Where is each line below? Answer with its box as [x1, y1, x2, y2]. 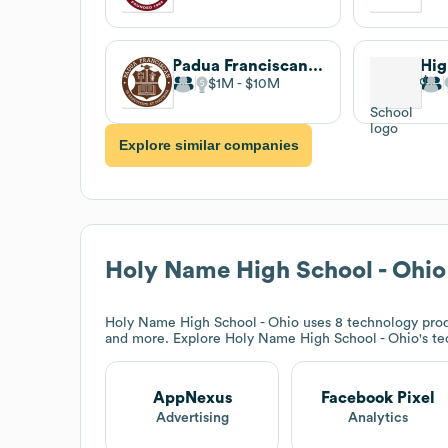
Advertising [155, 411, 229, 426]
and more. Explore [105, 331, 225, 346]
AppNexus [152, 390, 232, 407]
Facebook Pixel [321, 390, 436, 407]
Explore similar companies [118, 137, 299, 154]
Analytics [348, 411, 409, 426]
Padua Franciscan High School [308, 57, 323, 74]
